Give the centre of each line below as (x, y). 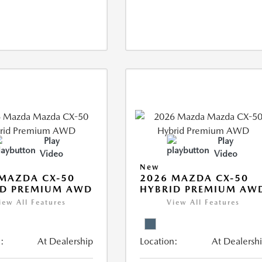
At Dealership (65, 241)
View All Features (204, 202)
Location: (159, 241)
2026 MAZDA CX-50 (194, 178)
